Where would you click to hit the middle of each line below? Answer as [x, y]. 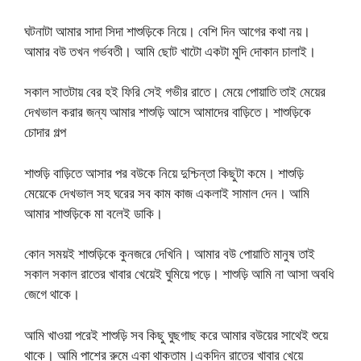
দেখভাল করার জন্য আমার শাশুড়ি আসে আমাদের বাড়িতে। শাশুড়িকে [168, 112]
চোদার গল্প [45, 132]
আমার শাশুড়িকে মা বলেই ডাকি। [93, 213]
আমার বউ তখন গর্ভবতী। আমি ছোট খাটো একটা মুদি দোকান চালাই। [170, 51]
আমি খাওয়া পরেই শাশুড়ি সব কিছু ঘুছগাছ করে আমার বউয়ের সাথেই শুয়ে [176, 334]
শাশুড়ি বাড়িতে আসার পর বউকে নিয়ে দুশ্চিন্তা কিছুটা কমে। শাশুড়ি [164, 172]
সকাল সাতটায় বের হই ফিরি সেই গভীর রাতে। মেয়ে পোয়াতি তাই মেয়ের [175, 92]
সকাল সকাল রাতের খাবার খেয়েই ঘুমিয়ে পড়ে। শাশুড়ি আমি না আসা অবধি [179, 274]
